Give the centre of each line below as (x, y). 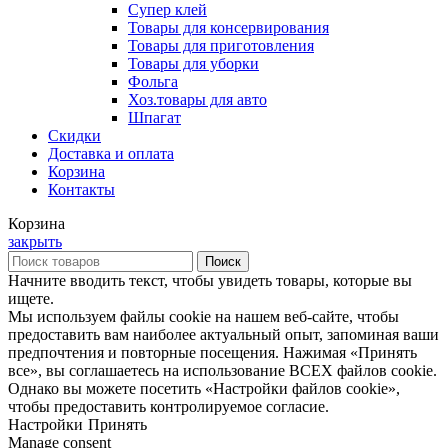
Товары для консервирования (228, 28)
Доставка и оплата (111, 154)
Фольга (153, 82)
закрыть (35, 242)
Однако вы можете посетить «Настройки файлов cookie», (204, 389)
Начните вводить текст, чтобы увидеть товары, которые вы (210, 281)
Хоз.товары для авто (197, 100)
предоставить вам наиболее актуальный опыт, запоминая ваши (223, 335)
